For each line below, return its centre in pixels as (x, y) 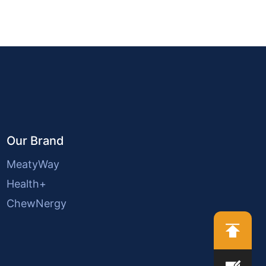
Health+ (26, 183)
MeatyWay (33, 164)
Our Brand (35, 140)
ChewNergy (36, 203)
